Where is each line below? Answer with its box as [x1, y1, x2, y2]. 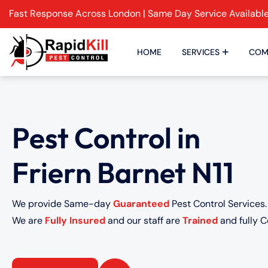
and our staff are [105, 214, 182, 227]
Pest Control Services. [169, 197, 267, 210]
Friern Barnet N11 [12, 154, 234, 190]
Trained [182, 214, 218, 227]
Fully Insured [45, 214, 105, 227]
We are [12, 214, 45, 227]
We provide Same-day [12, 197, 113, 210]
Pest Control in [12, 120, 200, 156]
